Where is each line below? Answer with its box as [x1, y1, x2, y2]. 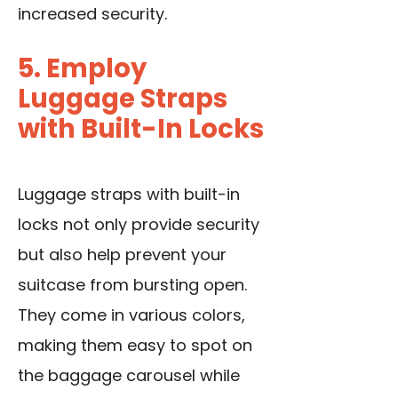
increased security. [18, 3, 167, 26]
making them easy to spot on [18, 334, 252, 357]
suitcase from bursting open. [18, 274, 247, 297]
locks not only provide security [18, 213, 259, 236]
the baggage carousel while [18, 364, 240, 387]
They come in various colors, [18, 304, 245, 327]
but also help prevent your [18, 243, 227, 267]
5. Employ [18, 51, 147, 87]
